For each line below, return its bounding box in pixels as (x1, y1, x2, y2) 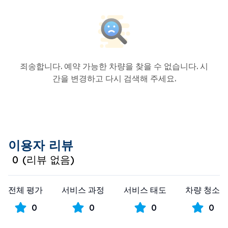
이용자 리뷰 (8, 137, 73, 153)
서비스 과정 (62, 185, 105, 195)
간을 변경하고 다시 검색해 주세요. (52, 73, 176, 83)
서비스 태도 (123, 185, 166, 195)
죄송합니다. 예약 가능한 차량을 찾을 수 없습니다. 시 (20, 61, 208, 71)
